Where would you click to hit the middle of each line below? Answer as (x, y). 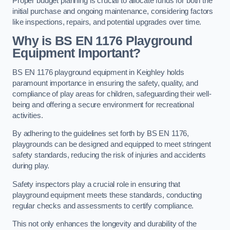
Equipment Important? (76, 53)
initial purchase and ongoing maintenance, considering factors (113, 11)
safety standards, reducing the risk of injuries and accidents (109, 155)
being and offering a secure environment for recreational (103, 104)
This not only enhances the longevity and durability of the (104, 224)
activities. (28, 115)
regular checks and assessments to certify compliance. (104, 206)
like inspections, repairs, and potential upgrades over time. (107, 22)
